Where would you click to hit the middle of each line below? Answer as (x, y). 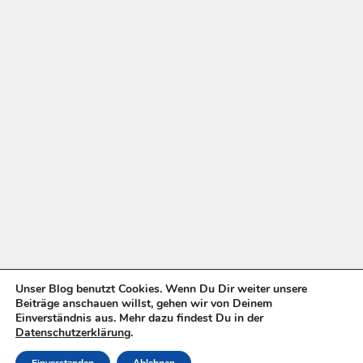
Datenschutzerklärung (73, 333)
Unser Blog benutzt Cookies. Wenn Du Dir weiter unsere (161, 289)
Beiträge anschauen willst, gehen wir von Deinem (144, 303)
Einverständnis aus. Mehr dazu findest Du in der (139, 318)
